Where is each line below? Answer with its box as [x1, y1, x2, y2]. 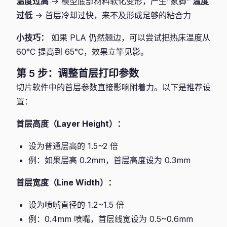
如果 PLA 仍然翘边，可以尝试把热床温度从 [49, 32, 210, 43]
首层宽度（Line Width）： [16, 177, 116, 187]
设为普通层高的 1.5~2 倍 [28, 141, 118, 151]
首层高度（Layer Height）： [16, 119, 125, 129]
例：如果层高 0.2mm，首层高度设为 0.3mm [28, 155, 191, 165]
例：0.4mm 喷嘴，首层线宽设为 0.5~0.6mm [28, 214, 193, 224]
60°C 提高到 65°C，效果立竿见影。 [16, 47, 148, 57]
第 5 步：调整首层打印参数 [16, 67, 139, 80]
